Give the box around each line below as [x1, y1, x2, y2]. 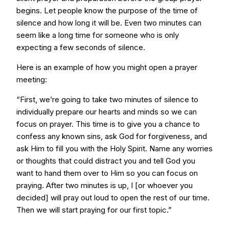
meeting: [16, 75, 47, 84]
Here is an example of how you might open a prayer [16, 62, 197, 72]
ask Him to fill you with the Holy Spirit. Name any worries [16, 144, 213, 153]
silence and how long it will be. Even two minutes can [16, 18, 201, 28]
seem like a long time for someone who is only [16, 30, 179, 40]
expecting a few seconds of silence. [16, 42, 145, 52]
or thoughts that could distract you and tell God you [16, 156, 195, 166]
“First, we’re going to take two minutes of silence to [16, 95, 198, 104]
